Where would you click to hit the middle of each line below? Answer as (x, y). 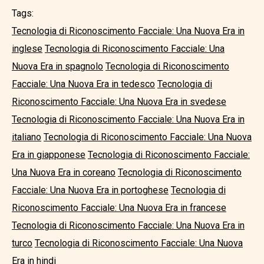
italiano (27, 137)
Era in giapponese (49, 155)
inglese (27, 49)
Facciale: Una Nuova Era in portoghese (90, 190)
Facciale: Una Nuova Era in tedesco (83, 84)
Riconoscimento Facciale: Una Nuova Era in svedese (119, 102)
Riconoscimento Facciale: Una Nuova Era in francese (119, 208)
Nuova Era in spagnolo (57, 66)
